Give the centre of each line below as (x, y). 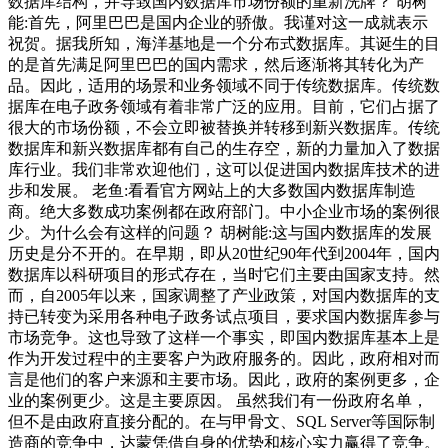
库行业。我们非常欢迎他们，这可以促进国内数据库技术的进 (224, 169)
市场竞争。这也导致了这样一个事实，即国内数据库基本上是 (224, 337)
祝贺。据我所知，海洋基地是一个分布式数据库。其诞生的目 (224, 43)
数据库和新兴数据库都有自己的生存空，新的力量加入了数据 (224, 148)
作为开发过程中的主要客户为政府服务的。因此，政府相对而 (224, 358)
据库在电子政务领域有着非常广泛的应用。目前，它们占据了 (224, 106)
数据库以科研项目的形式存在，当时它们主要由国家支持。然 (224, 274)
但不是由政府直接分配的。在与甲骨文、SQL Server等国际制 (221, 421)
